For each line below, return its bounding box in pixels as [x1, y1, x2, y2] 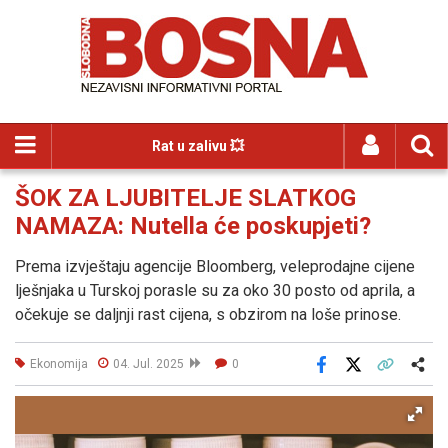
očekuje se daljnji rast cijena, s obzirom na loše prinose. [15, 305, 401, 324]
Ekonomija [30, 356, 88, 371]
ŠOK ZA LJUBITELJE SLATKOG [15, 184, 356, 212]
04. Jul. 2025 [113, 356, 190, 371]
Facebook [319, 370, 379, 386]
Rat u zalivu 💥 [151, 138, 244, 154]
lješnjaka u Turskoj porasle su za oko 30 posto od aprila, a [15, 281, 415, 300]
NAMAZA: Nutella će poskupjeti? [15, 212, 371, 240]
